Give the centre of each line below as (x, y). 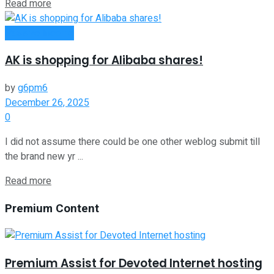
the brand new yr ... (44, 156)
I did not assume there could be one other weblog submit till (132, 142)
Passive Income (39, 33)
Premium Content (52, 208)
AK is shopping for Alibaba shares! (104, 61)
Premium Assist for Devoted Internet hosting (134, 264)
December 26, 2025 (47, 102)
